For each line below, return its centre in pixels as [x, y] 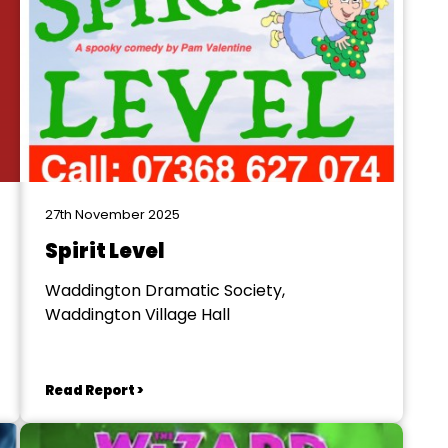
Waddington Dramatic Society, [164, 290]
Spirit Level [104, 251]
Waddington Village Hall [137, 314]
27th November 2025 [112, 214]
